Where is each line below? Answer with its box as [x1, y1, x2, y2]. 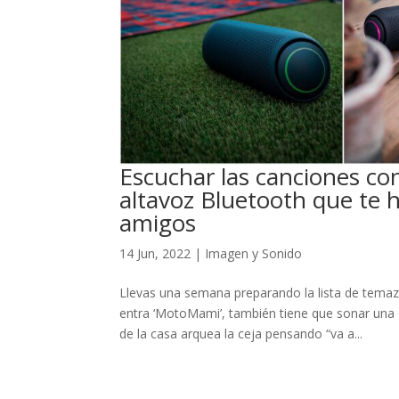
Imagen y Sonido [205, 244, 303, 262]
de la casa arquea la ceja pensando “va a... [119, 324, 363, 342]
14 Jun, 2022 [119, 244, 191, 262]
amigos [119, 206, 197, 239]
